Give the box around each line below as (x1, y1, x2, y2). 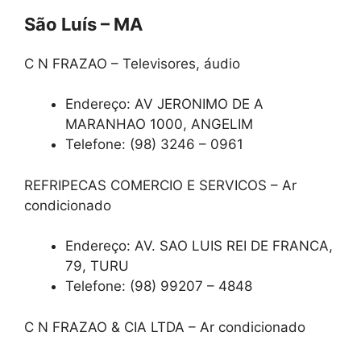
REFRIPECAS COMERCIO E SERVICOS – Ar (24, 176, 297, 193)
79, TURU (65, 258, 129, 275)
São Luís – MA (24, 13, 143, 35)
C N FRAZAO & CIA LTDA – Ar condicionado (24, 318, 305, 335)
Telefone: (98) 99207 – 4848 (65, 278, 252, 295)
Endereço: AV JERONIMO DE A (65, 96, 263, 113)
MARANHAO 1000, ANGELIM (65, 116, 253, 133)
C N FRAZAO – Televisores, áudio (24, 55, 240, 72)
